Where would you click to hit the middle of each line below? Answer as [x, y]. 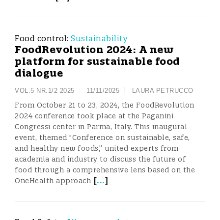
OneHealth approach [53, 181]
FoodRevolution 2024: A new [94, 49]
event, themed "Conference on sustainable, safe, [102, 137]
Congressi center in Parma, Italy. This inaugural [101, 127]
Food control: [43, 38]
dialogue [39, 73]
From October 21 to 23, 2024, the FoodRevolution [105, 105]
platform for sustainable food [97, 61]
